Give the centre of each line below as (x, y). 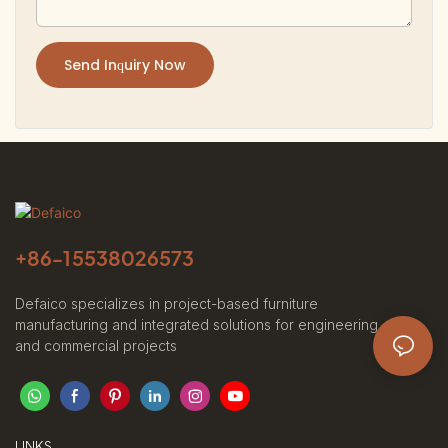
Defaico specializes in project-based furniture (166, 304)
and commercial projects (96, 346)
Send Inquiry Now (125, 64)
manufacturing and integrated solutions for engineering (196, 325)
